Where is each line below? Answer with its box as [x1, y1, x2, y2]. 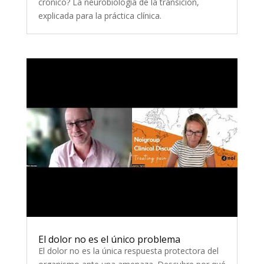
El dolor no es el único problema [38, 232, 180, 246]
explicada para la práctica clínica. [38, 9, 161, 21]
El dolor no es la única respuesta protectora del [38, 245, 219, 256]
